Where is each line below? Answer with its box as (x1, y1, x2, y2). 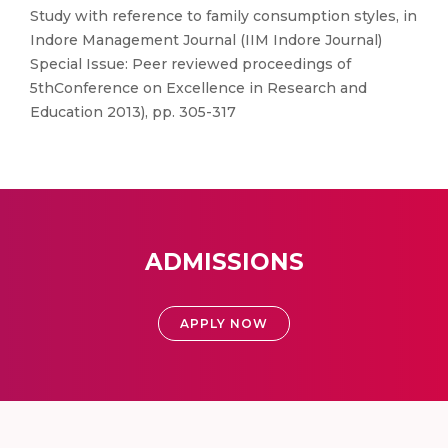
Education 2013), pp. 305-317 (30, 103, 236, 121)
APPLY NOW (180, 316, 268, 331)
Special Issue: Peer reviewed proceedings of (30, 55, 351, 73)
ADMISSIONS (144, 248, 304, 276)
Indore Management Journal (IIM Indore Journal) (30, 31, 382, 49)
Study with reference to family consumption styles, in (30, 7, 417, 25)
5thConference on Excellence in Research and (30, 79, 367, 97)
